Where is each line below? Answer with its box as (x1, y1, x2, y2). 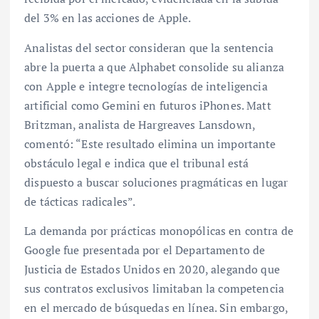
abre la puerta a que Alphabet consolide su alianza (24, 58, 285, 75)
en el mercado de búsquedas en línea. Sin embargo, (24, 299, 288, 315)
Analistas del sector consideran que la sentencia (24, 39, 273, 56)
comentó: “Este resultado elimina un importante (24, 135, 276, 152)
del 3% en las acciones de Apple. (24, 10, 192, 26)
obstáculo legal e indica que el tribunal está (24, 155, 249, 171)
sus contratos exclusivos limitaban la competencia (24, 280, 284, 296)
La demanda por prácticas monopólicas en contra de (24, 222, 293, 239)
